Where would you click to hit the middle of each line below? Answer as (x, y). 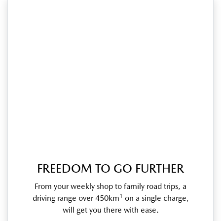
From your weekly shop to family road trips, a (110, 186)
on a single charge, (156, 198)
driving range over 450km (76, 198)
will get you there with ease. (110, 210)
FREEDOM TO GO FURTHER (110, 169)
